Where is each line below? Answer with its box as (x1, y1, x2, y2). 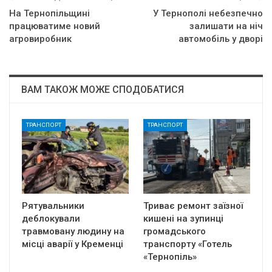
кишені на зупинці (143, 213, 223, 225)
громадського (143, 226, 206, 237)
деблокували (22, 213, 80, 225)
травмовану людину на (22, 226, 124, 237)
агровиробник (9, 33, 72, 44)
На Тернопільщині (9, 8, 90, 19)
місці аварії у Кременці (22, 239, 123, 250)
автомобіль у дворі (178, 33, 263, 44)
